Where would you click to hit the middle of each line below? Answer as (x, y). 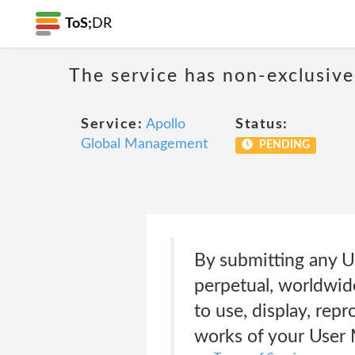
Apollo (166, 124)
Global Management (144, 144)
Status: (262, 124)
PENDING (283, 145)
